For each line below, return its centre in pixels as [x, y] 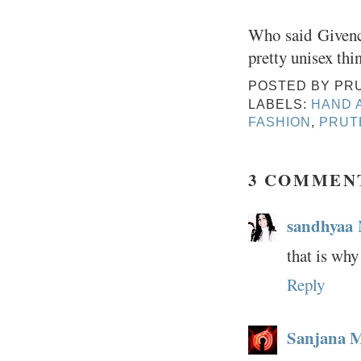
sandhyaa [320, 225]
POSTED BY [291, 86]
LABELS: [279, 104]
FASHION [279, 122]
